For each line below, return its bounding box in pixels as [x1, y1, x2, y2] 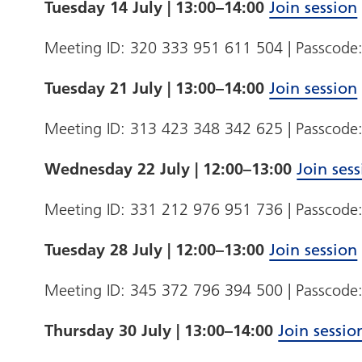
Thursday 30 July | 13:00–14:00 [44, 321, 279, 341]
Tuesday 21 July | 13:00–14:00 [44, 78, 270, 99]
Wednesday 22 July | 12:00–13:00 [44, 159, 297, 179]
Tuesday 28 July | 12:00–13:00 [44, 240, 270, 260]
